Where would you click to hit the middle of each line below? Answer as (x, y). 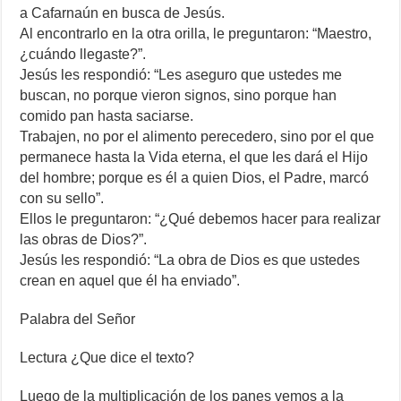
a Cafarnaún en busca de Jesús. (123, 13)
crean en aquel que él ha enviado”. (130, 281)
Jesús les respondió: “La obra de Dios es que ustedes (190, 260)
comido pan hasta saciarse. (107, 116)
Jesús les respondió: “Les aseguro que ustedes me (181, 75)
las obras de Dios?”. (84, 240)
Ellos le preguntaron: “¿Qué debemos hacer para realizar (200, 219)
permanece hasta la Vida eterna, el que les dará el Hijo (194, 158)
